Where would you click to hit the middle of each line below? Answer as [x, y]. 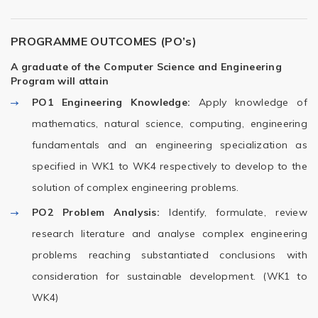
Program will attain [60, 81]
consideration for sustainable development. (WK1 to [170, 276]
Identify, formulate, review [234, 212]
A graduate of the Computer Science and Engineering [146, 67]
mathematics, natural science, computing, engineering [170, 124]
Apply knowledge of [249, 102]
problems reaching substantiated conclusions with [170, 255]
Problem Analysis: [111, 212]
